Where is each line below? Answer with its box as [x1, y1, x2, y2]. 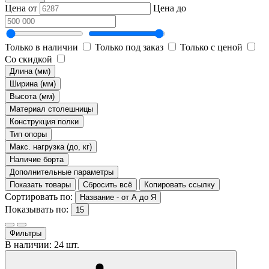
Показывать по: [5, 204, 68, 214]
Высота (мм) [10, 91, 55, 101]
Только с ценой [180, 41, 243, 52]
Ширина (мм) [10, 79, 56, 88]
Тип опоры [10, 129, 47, 139]
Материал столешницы [10, 104, 93, 113]
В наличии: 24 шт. [5, 239, 79, 250]
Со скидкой [5, 53, 52, 64]
